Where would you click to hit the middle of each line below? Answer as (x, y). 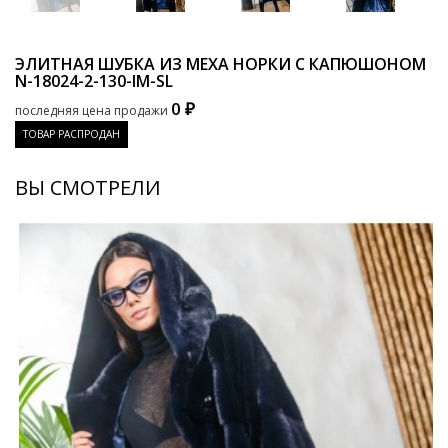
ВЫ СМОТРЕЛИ (88, 187)
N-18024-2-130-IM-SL (94, 81)
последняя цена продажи (91, 110)
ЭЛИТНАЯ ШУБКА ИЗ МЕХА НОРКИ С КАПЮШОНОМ (220, 64)
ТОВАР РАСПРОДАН (71, 134)
